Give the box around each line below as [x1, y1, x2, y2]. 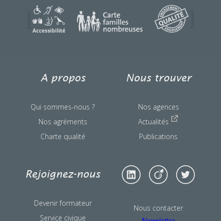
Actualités [138, 117, 171, 127]
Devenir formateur [34, 198, 92, 208]
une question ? [170, 14, 217, 24]
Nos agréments [38, 117, 87, 127]
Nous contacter [134, 203, 183, 213]
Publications [139, 132, 178, 142]
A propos [40, 72, 85, 85]
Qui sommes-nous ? [31, 102, 95, 112]
